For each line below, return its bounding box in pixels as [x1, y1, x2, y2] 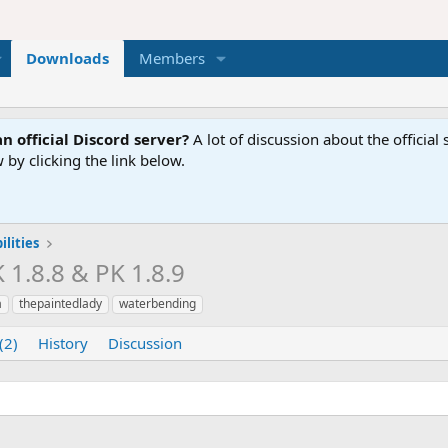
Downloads [25, 48, 109, 69]
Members [138, 48, 205, 69]
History [38, 332, 88, 353]
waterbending [119, 294, 196, 312]
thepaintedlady [19, 294, 102, 312]
